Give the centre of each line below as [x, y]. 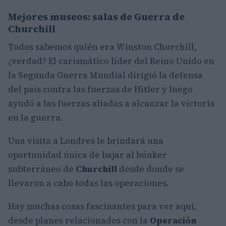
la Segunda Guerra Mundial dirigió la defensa [105, 75]
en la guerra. [36, 118]
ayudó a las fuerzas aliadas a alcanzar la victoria [111, 103]
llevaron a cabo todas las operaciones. [89, 183]
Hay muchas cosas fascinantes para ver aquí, [102, 206]
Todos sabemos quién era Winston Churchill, [102, 47]
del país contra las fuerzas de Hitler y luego [100, 89]
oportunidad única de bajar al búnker [88, 155]
